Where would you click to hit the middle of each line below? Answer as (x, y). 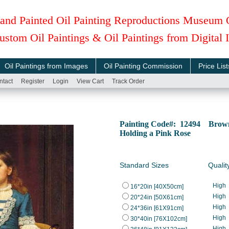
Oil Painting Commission (143, 66)
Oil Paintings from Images (46, 66)
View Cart (90, 81)
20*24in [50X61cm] (157, 197)
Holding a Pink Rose (155, 133)
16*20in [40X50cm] (157, 187)
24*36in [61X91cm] (157, 208)
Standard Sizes (144, 165)
